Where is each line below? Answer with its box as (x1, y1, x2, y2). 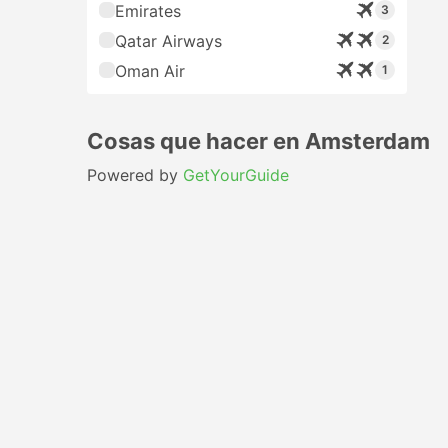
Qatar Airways (115, 31, 222, 51)
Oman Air (115, 61, 185, 81)
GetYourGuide (183, 165, 289, 185)
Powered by (87, 165, 183, 185)
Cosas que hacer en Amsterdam (87, 128, 430, 154)
